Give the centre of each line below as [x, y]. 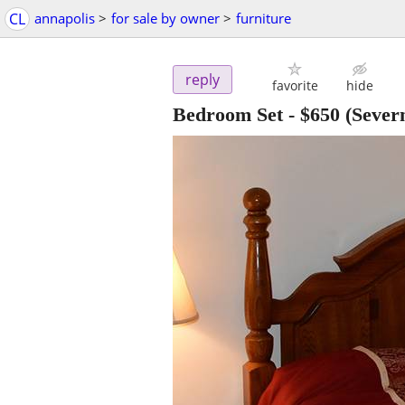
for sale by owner [165, 18]
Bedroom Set [228, 115]
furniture [264, 18]
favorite [295, 86]
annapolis [65, 18]
